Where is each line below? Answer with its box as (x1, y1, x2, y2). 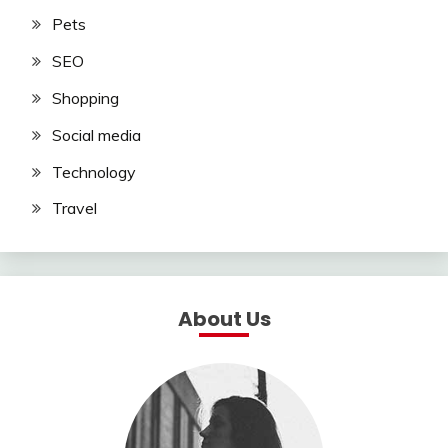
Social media (52, 124, 141, 145)
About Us (177, 305, 271, 334)
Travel (52, 198, 97, 219)
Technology (52, 161, 136, 182)
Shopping (52, 87, 119, 108)
